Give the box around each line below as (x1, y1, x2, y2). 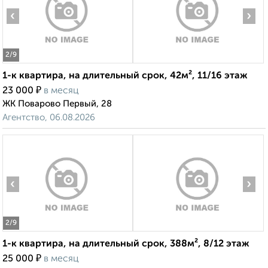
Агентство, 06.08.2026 (2, 113, 95, 123)
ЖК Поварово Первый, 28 (2, 99, 112, 109)
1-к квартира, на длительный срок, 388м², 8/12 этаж (2, 239, 249, 249)
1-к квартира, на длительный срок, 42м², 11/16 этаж (2, 71, 248, 81)
